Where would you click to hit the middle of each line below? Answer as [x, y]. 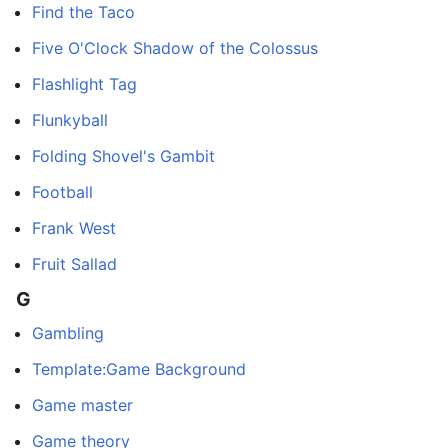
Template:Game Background [139, 369]
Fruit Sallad [74, 263]
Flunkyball [70, 119]
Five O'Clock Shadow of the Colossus [175, 47]
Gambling [68, 333]
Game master [82, 405]
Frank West [74, 227]
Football [62, 191]
